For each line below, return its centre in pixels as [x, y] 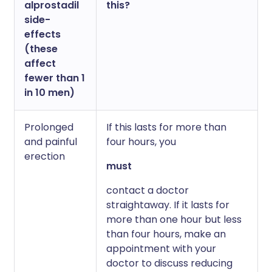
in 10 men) [49, 93]
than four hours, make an [166, 234]
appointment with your [161, 249]
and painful [51, 142]
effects [42, 35]
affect [40, 64]
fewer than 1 [55, 78]
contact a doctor [148, 191]
